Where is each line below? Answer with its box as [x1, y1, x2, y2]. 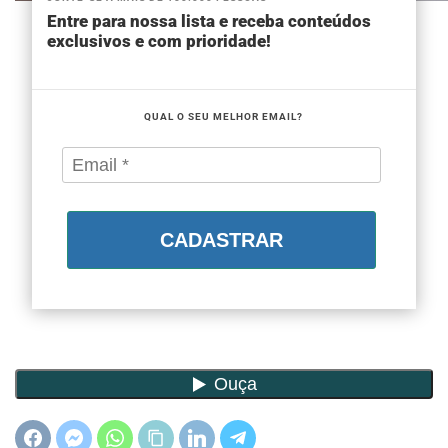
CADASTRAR [160, 229, 283, 252]
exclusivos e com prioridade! [47, 31, 272, 52]
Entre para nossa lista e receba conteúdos [47, 11, 372, 32]
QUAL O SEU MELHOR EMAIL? [144, 111, 303, 123]
